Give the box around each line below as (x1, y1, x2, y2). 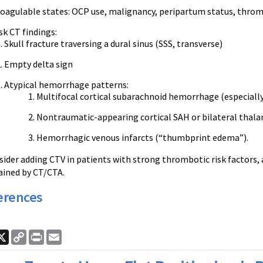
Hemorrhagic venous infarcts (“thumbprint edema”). (36, 131, 248, 143)
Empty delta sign (4, 58, 73, 70)
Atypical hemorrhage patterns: (4, 79, 129, 90)
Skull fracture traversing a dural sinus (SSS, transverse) (4, 38, 222, 49)
